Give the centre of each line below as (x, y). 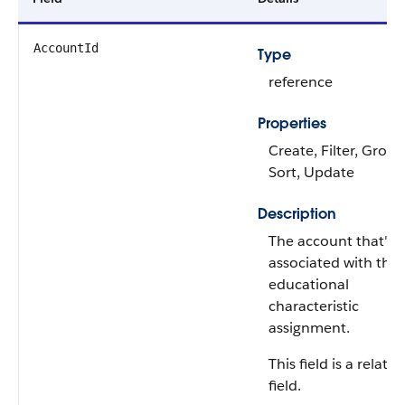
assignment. (309, 328)
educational (309, 284)
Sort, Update (311, 172)
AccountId (66, 48)
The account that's (331, 241)
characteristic (314, 306)
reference (301, 82)
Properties (292, 123)
